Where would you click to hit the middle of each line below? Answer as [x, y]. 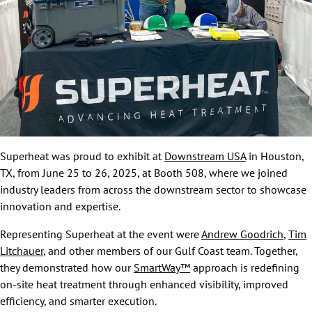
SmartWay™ [162, 267]
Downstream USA [205, 156]
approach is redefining [245, 267]
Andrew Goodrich [242, 234]
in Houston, [275, 156]
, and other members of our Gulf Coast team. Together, [170, 251]
